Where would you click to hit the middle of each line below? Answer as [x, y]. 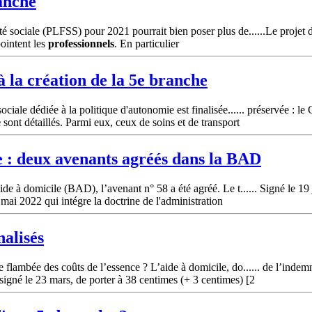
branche [178, 80]
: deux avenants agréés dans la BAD [132, 159]
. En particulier [147, 44]
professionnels [81, 44]
